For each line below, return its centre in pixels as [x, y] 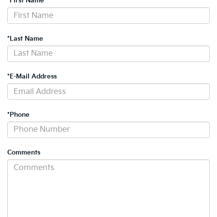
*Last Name [25, 39]
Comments [24, 153]
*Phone [18, 115]
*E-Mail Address [32, 77]
